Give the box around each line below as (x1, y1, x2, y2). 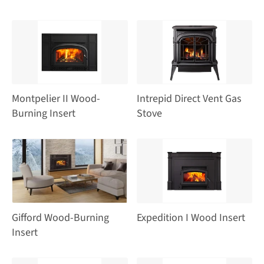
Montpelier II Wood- (12, 91, 100, 107)
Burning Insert (12, 106, 75, 121)
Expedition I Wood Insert (136, 210, 245, 225)
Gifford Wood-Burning (12, 210, 109, 225)
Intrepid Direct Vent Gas (136, 91, 242, 107)
